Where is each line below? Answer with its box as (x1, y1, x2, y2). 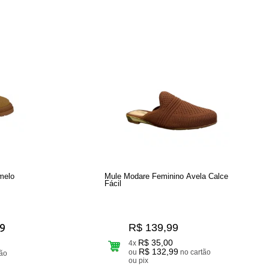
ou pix (138, 256, 148, 265)
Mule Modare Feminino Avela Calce (104, 171, 228, 181)
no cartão (180, 247, 190, 256)
